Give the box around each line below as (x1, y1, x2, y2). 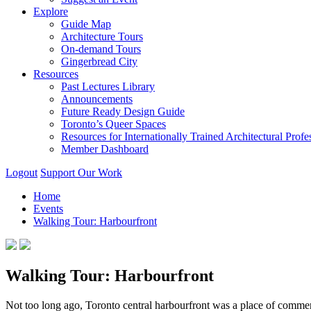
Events (33, 203, 63, 215)
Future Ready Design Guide (61, 106, 185, 117)
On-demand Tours (61, 43, 141, 55)
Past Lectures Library (61, 81, 155, 92)
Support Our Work (40, 167, 122, 178)
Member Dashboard (61, 143, 149, 155)
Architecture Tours (61, 31, 143, 42)
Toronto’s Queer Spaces (61, 118, 166, 130)
